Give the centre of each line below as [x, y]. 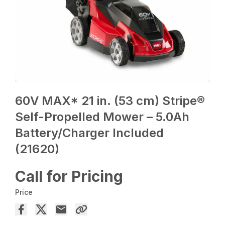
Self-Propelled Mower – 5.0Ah [102, 117]
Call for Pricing [69, 177]
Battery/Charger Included [90, 133]
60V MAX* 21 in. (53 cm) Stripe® [110, 101]
